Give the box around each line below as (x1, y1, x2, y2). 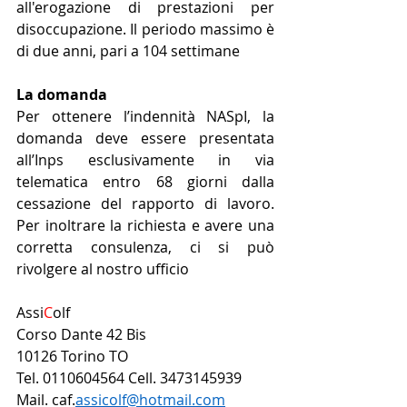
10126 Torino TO (16, 346, 128, 367)
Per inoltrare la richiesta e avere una (16, 215, 274, 236)
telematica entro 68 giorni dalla (16, 172, 274, 193)
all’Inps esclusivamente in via (16, 150, 274, 171)
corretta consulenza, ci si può (16, 237, 274, 258)
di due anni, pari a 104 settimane (16, 41, 240, 62)
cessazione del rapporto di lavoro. (16, 194, 274, 214)
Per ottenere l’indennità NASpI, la (16, 106, 274, 127)
